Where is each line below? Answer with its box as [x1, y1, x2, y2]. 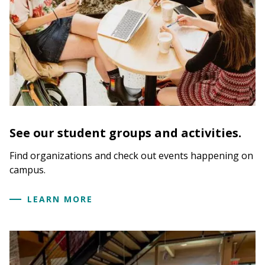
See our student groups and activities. [9, 124, 241, 141]
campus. [9, 163, 46, 176]
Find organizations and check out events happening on [9, 148, 253, 162]
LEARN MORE [27, 193, 93, 205]
